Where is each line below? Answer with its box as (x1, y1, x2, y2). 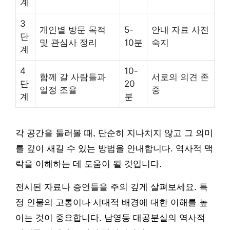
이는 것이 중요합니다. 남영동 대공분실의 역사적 (15, 213, 205, 223)
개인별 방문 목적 (40, 25, 106, 35)
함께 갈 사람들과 (40, 72, 106, 83)
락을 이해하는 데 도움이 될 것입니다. (15, 159, 162, 169)
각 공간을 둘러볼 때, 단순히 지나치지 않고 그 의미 (15, 128, 213, 139)
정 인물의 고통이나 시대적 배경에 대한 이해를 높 (15, 198, 208, 208)
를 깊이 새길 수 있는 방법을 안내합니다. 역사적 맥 (15, 144, 213, 154)
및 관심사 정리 (40, 37, 97, 48)
